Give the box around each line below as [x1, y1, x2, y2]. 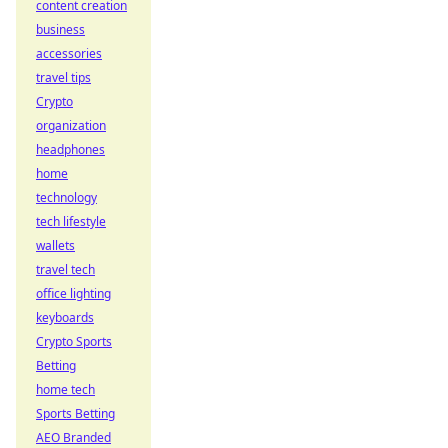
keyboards [36, 309, 94, 326]
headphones [36, 141, 105, 158]
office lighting [36, 285, 111, 302]
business [36, 21, 85, 38]
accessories [36, 45, 102, 62]
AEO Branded [36, 429, 111, 446]
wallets [36, 237, 75, 254]
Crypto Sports [36, 333, 112, 350]
